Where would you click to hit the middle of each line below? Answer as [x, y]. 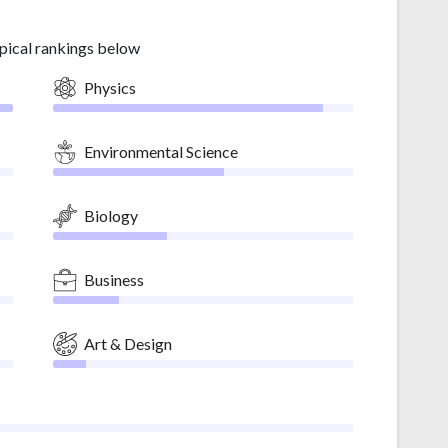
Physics [110, 87]
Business [114, 279]
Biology [111, 215]
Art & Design [128, 343]
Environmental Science [161, 151]
